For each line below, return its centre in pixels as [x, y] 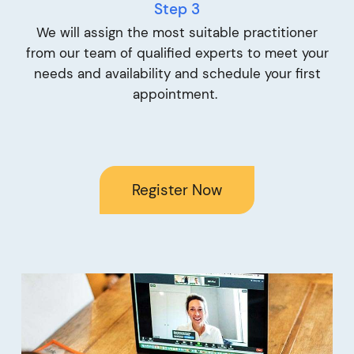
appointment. [177, 94]
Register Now [177, 190]
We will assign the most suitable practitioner [177, 32]
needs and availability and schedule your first [177, 73]
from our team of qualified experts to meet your [177, 53]
